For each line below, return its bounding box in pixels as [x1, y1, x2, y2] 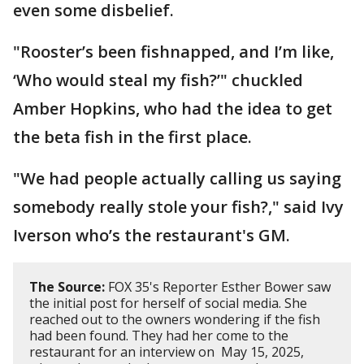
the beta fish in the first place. [13, 126, 252, 148]
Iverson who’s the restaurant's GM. [13, 224, 290, 246]
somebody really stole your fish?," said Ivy [13, 196, 344, 218]
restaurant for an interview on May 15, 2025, [29, 343, 304, 361]
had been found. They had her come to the [29, 327, 288, 344]
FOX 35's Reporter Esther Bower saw [105, 278, 331, 296]
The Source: [29, 278, 105, 296]
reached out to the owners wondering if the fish [29, 310, 320, 328]
